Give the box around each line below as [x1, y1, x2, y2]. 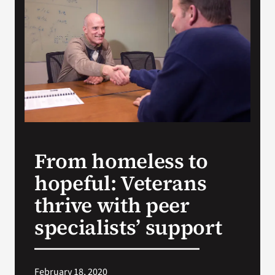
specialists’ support [34, 213, 222, 242]
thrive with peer [34, 191, 190, 220]
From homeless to [34, 147, 208, 176]
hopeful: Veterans [34, 169, 207, 198]
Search [15, 25, 52, 38]
